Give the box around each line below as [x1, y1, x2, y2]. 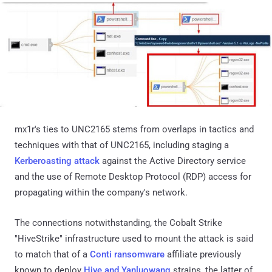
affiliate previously [165, 249, 241, 260]
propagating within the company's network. [15, 187, 188, 199]
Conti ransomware [90, 249, 165, 260]
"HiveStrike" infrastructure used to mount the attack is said [15, 233, 253, 245]
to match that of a [15, 249, 90, 260]
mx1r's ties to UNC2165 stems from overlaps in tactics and [15, 124, 254, 135]
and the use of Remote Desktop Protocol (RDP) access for [15, 171, 251, 183]
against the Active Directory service [100, 155, 246, 167]
